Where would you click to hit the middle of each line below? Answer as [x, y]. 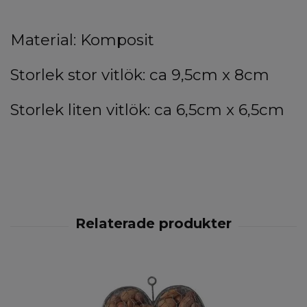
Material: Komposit [82, 40]
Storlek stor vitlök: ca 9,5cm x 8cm [140, 75]
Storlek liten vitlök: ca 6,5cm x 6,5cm [147, 110]
